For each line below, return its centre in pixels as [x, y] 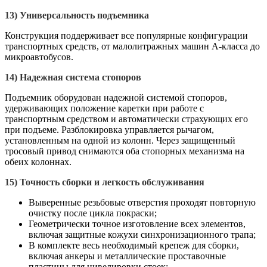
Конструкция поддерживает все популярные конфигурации [126, 35]
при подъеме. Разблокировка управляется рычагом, [109, 129]
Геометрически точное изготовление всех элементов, [137, 223]
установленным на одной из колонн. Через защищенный [120, 140]
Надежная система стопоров [80, 77]
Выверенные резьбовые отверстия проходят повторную [142, 202]
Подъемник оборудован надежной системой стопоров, [116, 97]
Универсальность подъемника [84, 15]
